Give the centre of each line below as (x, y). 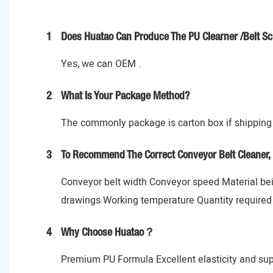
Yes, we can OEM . (101, 64)
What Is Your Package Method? (125, 96)
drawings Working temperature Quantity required (166, 200)
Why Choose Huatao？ (108, 232)
